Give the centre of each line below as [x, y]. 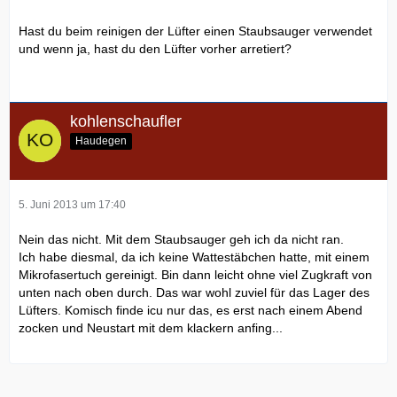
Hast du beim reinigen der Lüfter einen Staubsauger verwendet [195, 31]
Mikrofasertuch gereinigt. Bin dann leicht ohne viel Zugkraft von [195, 275]
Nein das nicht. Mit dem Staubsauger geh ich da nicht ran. [181, 240]
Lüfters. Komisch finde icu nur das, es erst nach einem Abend [191, 311]
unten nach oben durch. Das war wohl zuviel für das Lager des [194, 293]
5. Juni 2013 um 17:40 [72, 205]
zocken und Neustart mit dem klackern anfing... [151, 328]
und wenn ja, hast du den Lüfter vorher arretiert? [155, 48]
